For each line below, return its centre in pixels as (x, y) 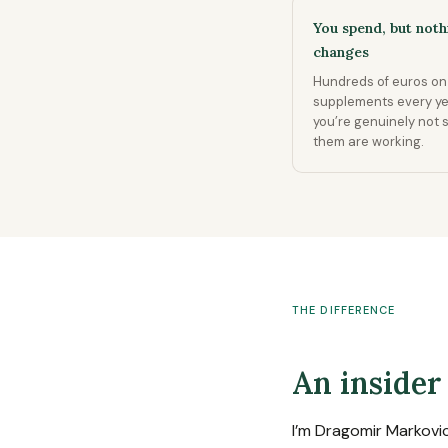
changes (341, 52)
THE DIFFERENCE (344, 310)
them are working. (368, 141)
